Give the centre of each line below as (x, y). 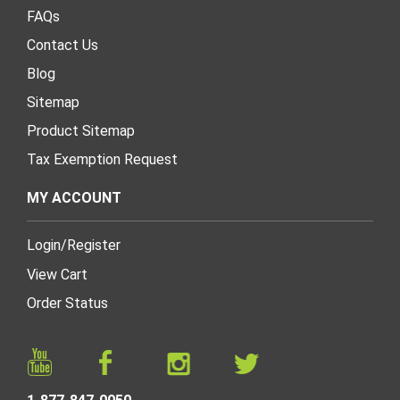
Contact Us (62, 46)
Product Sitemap (81, 131)
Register (94, 246)
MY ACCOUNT (74, 198)
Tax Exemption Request (102, 160)
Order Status (67, 304)
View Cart (57, 275)
